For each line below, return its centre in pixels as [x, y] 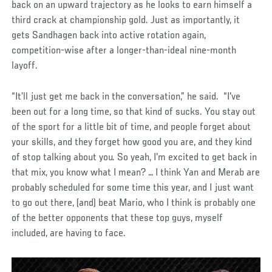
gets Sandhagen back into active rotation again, [109, 36]
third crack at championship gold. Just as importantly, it [126, 21]
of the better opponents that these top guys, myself [117, 219]
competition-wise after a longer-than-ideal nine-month [124, 51]
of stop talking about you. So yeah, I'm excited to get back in [134, 158]
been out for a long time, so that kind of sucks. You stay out [134, 113]
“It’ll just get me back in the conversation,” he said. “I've [126, 97]
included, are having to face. [69, 234]
